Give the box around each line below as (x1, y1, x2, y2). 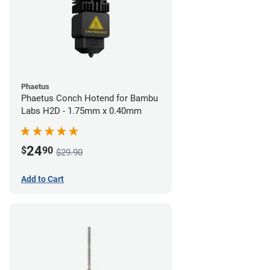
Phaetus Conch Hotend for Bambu (21, 92, 158, 104)
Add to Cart (21, 174, 64, 184)
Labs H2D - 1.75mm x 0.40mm (21, 105, 142, 116)
